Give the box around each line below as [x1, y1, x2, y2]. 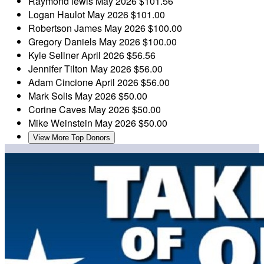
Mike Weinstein [28, 115, 95, 130]
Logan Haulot [28, 7, 87, 21]
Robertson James [28, 21, 104, 35]
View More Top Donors [33, 133, 110, 142]
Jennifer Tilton [28, 61, 90, 75]
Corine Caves [28, 102, 88, 116]
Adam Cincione [28, 75, 95, 89]
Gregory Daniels [28, 34, 99, 48]
